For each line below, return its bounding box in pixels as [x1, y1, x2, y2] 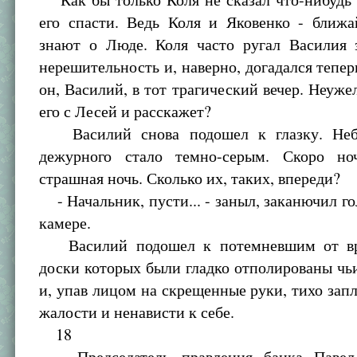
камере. [39, 212, 92, 233]
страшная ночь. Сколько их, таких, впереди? [39, 167, 341, 189]
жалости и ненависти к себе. [39, 301, 235, 323]
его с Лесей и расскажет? [39, 100, 212, 122]
